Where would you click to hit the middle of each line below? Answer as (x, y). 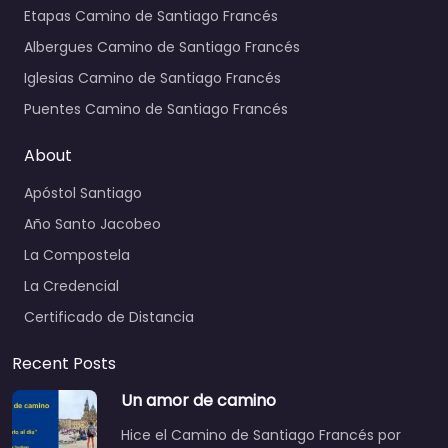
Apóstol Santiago (83, 193)
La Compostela (77, 255)
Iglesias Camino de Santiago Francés (152, 78)
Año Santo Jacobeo (92, 224)
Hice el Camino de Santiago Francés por (261, 435)
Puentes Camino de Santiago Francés (156, 109)
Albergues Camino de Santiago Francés (162, 47)
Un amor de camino (198, 401)
